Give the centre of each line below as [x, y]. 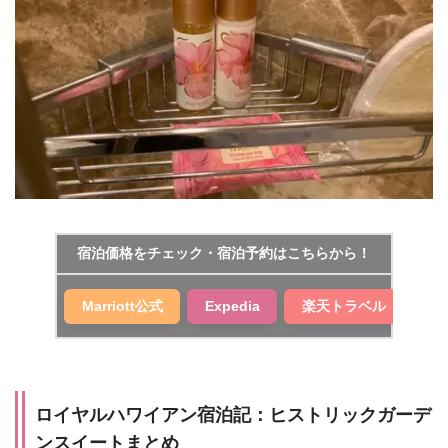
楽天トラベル [343, 306]
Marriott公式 [122, 306]
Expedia [232, 306]
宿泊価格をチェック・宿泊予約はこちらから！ [224, 254]
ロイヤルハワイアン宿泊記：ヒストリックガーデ [233, 415]
